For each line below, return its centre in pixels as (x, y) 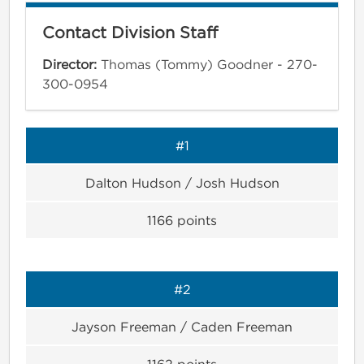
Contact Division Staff (130, 32)
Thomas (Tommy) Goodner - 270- (209, 64)
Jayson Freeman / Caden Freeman (182, 326)
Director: (71, 64)
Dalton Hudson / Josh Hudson (182, 182)
